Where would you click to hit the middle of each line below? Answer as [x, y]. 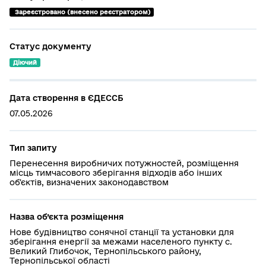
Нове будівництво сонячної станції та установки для [122, 232]
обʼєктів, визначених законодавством [89, 182]
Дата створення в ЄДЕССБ [66, 98]
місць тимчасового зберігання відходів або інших [116, 172]
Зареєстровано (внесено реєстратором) [82, 12]
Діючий [25, 62]
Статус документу [50, 46]
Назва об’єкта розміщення [66, 216]
